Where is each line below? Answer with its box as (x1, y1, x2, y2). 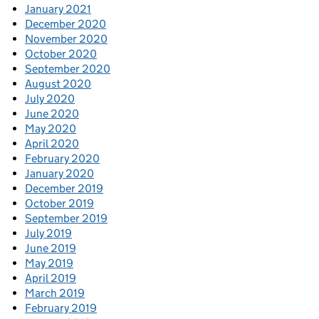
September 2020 (25, 62, 110, 76)
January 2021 (25, 2, 91, 16)
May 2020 (25, 122, 76, 136)
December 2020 (25, 17, 106, 31)
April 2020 (25, 137, 79, 151)
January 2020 (25, 167, 94, 181)
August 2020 (25, 77, 91, 91)
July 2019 (25, 226, 72, 241)
